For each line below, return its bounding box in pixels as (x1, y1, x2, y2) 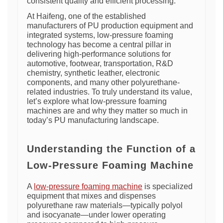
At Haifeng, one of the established (27, 12, 146, 20)
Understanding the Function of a (27, 143, 196, 154)
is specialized (142, 182, 193, 191)
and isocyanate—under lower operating (27, 211, 166, 219)
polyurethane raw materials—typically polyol (27, 201, 183, 210)
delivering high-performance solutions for (27, 50, 171, 58)
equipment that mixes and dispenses (27, 192, 156, 200)
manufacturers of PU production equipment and (27, 21, 193, 30)
